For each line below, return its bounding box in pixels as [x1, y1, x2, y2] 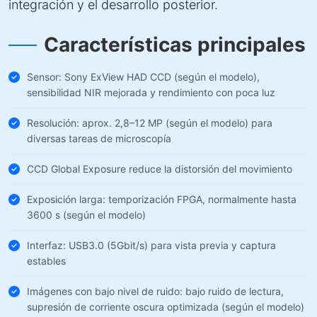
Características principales [44, 33, 306, 57]
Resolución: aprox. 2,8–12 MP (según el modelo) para [27, 117, 272, 129]
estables [27, 255, 66, 267]
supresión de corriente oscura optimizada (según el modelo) [27, 301, 304, 313]
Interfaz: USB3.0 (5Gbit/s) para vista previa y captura [27, 239, 276, 251]
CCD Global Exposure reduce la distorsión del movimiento [27, 163, 292, 175]
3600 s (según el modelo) [27, 209, 146, 221]
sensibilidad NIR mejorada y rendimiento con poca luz [27, 86, 275, 98]
